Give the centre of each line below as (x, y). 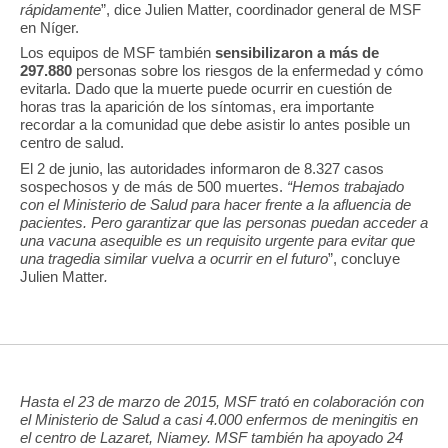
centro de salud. (72, 143)
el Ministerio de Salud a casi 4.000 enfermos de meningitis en (219, 420)
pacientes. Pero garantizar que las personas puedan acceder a (224, 222)
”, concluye (364, 258)
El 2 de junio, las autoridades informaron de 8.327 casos (202, 168)
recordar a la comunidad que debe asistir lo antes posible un (215, 125)
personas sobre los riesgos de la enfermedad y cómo (249, 71)
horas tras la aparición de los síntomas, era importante (197, 107)
